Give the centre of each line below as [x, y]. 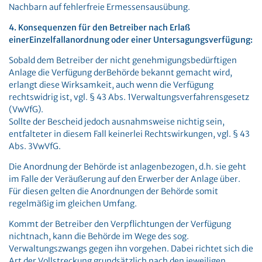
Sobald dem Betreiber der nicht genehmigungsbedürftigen [123, 60]
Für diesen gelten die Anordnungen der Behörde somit [113, 191]
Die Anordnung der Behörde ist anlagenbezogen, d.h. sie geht [127, 167]
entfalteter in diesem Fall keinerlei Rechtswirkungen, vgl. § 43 [129, 134]
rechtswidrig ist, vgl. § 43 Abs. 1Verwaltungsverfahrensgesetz [129, 97]
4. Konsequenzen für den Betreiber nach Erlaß [99, 27]
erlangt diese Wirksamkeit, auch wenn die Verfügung [111, 85]
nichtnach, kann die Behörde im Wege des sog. [99, 236]
